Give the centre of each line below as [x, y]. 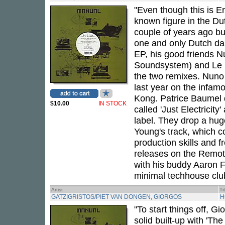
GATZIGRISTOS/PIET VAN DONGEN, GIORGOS [117, 197]
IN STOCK [113, 103]
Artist [57, 190]
